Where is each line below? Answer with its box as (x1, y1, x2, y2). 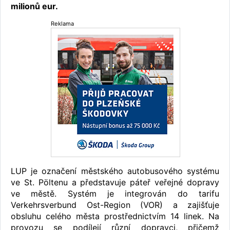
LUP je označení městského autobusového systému (11, 165, 219, 176)
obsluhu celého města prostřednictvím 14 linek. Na (11, 210, 219, 221)
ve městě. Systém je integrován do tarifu (11, 188, 219, 199)
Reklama (51, 20, 74, 27)
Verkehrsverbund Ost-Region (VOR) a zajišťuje (11, 199, 219, 210)
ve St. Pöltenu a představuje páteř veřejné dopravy (11, 177, 219, 187)
